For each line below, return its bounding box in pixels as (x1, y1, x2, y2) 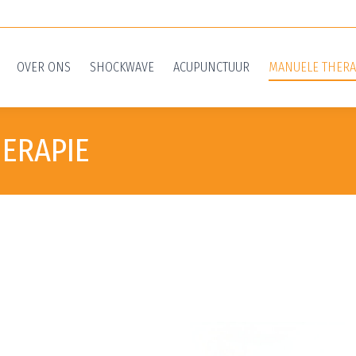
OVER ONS (17, 59, 71, 75)
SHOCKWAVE (90, 59, 154, 75)
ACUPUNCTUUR (173, 59, 250, 75)
